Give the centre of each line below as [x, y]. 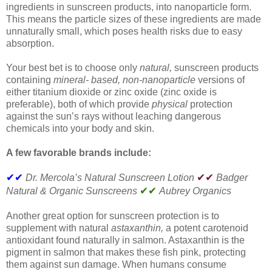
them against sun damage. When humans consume [116, 264]
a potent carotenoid [207, 228]
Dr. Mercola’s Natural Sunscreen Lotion [111, 177]
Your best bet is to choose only [73, 67]
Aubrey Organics [195, 191]
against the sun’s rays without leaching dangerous [114, 116]
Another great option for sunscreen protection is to [113, 216]
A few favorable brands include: [79, 152]
